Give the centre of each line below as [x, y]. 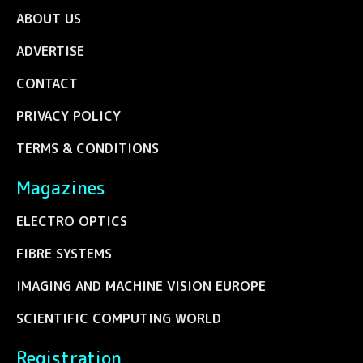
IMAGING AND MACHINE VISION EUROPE [141, 286]
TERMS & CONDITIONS [88, 148]
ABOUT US [49, 18]
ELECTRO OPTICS [72, 221]
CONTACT [47, 83]
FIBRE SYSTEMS [64, 253]
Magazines [61, 188]
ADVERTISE [50, 51]
